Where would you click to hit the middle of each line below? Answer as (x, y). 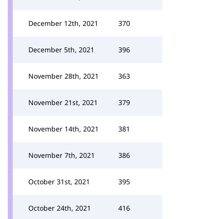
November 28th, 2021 (64, 76)
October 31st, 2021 (59, 182)
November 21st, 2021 (63, 102)
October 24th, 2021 (60, 208)
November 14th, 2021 (64, 129)
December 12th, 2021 (63, 23)
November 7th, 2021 (62, 155)
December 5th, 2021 (61, 50)
